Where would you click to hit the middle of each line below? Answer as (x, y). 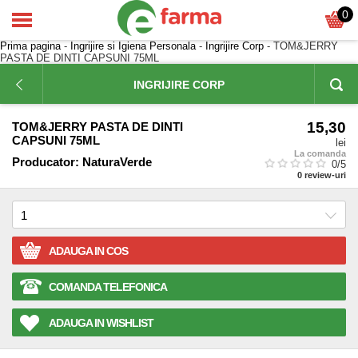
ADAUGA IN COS (88, 251)
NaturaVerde (117, 162)
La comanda (320, 153)
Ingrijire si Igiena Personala (133, 46)
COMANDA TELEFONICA (108, 287)
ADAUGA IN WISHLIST (101, 323)
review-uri (325, 175)
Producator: (46, 162)
